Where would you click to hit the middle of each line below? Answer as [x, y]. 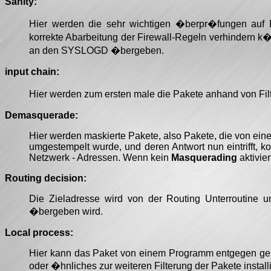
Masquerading [204, 157]
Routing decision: [46, 178]
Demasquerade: [41, 115]
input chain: [32, 71]
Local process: [39, 232]
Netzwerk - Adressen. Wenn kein [100, 157]
